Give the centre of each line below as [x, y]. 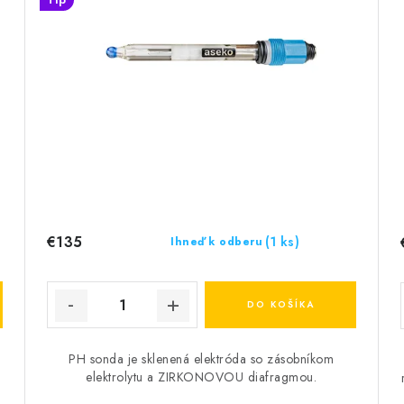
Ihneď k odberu [217, 242]
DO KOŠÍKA [280, 305]
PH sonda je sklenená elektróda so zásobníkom [202, 359]
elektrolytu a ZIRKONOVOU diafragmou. [202, 377]
